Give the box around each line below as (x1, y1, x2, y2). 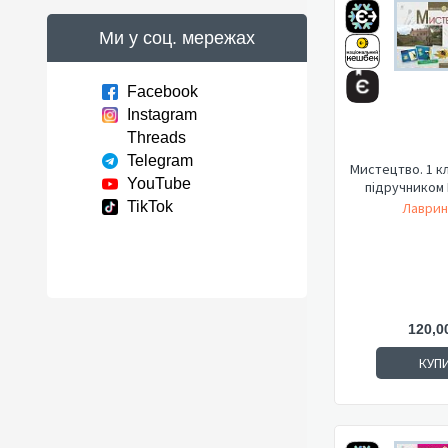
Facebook (127, 83, 198, 100)
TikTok (127, 198, 173, 215)
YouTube (127, 175, 191, 192)
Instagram (127, 106, 197, 123)
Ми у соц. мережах (99, 28, 255, 48)
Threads (127, 129, 186, 146)
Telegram (127, 152, 193, 169)
